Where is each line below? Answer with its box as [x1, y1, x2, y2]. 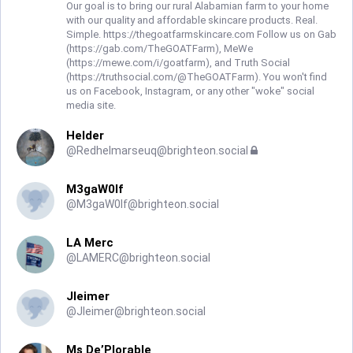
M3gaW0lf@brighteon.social [76, 198, 219, 210]
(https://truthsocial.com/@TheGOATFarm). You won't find [66, 71, 327, 83]
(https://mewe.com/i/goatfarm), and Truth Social [66, 57, 290, 69]
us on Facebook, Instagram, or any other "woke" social [66, 85, 314, 97]
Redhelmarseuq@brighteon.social [76, 144, 248, 157]
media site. [66, 99, 116, 111]
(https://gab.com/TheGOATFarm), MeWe [66, 43, 253, 54]
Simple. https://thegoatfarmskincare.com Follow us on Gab [66, 28, 336, 40]
